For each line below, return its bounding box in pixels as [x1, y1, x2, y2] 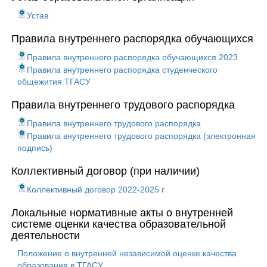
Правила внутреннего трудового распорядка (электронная [27, 131, 256, 141]
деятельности [11, 229, 80, 241]
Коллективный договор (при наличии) [11, 165, 200, 177]
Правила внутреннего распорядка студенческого [27, 65, 218, 74]
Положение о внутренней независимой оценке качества [17, 249, 237, 258]
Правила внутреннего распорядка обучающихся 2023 [27, 52, 238, 62]
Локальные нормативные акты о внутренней [11, 207, 233, 219]
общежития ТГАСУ [17, 77, 91, 86]
